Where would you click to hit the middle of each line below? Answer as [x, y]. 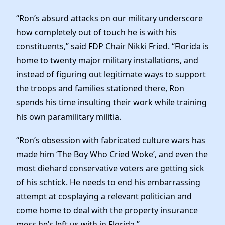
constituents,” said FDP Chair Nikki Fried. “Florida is [113, 46]
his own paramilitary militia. [69, 117]
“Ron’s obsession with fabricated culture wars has [111, 140]
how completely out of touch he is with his [96, 32]
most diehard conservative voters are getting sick [110, 168]
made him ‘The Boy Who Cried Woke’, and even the [112, 154]
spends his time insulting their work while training [111, 103]
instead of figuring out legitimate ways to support [111, 75]
